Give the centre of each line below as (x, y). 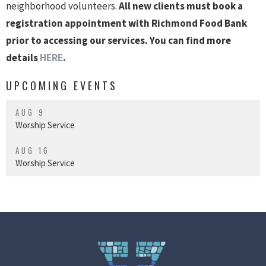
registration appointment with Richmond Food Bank (126, 23)
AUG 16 (33, 151)
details (23, 57)
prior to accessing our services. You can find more (118, 40)
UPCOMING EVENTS (62, 85)
